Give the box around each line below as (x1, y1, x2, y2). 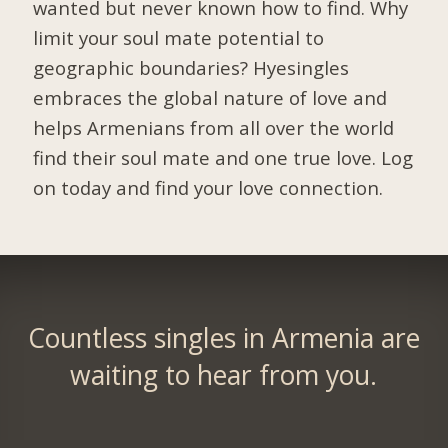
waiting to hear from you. (70, 356, 378, 393)
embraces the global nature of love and (33, 84, 388, 110)
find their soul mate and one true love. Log (33, 144, 414, 170)
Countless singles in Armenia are (27, 319, 420, 356)
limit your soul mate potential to (33, 24, 325, 50)
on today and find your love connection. (33, 174, 384, 200)
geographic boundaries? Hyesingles (33, 54, 350, 80)
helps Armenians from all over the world (33, 114, 395, 140)
